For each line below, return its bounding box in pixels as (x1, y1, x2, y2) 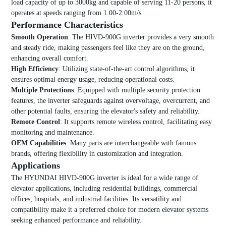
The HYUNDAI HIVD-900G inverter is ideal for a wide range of (11, 174, 198, 182)
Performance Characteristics (11, 20, 123, 30)
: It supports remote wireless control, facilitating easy (60, 118, 212, 126)
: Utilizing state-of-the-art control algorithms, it (58, 65, 195, 73)
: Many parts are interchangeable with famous (66, 139, 196, 147)
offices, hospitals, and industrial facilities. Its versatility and (11, 195, 182, 203)
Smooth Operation (11, 33, 68, 41)
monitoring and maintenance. (11, 129, 94, 137)
